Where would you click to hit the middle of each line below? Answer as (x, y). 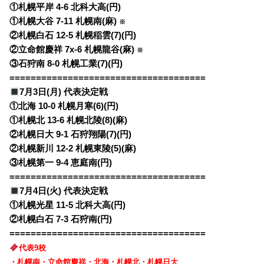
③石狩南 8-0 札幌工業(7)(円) (66, 64)
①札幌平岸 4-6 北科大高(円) (65, 7)
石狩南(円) (92, 220)
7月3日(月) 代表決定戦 (64, 92)
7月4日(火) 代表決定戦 (64, 191)
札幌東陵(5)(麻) (106, 149)
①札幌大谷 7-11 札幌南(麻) (65, 22)
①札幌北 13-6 (38, 121)
